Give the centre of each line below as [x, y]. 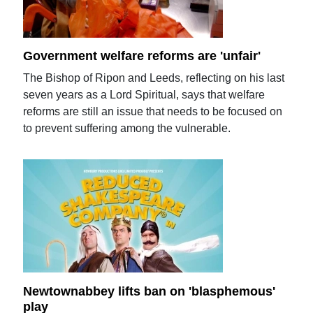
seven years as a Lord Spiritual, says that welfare [144, 95]
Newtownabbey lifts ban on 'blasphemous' [150, 291]
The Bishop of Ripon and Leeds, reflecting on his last [154, 78]
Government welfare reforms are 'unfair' [142, 56]
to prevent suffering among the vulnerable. [127, 129]
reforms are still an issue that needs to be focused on [153, 112]
